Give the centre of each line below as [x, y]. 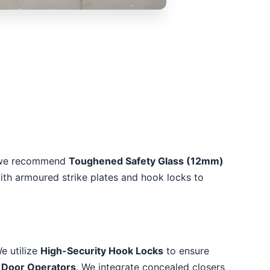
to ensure [186, 251]
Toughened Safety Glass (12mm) [146, 161]
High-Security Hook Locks [102, 251]
